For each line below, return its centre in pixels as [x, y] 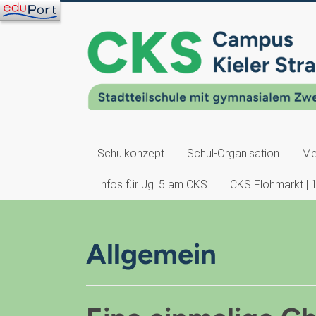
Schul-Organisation [233, 154]
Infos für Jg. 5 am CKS [152, 185]
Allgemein [151, 254]
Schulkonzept [131, 154]
